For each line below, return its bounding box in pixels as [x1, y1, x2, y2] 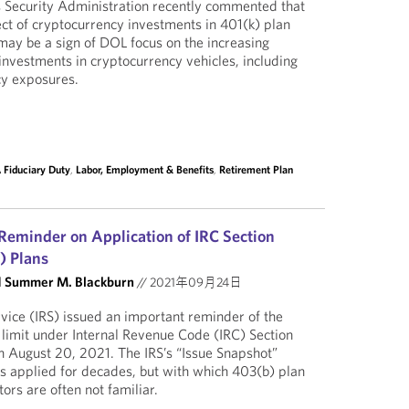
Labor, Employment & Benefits [76, 163, 215, 176]
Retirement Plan [219, 163, 294, 176]
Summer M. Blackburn [5, 273, 135, 290]
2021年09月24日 [147, 274, 243, 290]
